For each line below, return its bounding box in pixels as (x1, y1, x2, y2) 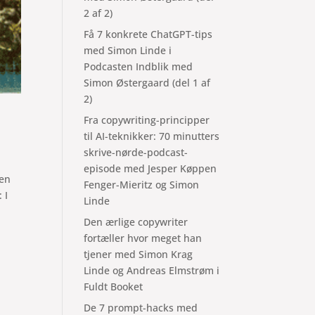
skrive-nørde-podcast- (84, 146, 188, 159)
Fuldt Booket (84, 280, 143, 293)
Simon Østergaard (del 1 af (84, 76, 211, 89)
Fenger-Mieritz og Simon (84, 178, 200, 191)
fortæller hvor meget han (84, 231, 202, 245)
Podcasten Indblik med (84, 60, 193, 73)
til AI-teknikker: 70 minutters (84, 129, 220, 143)
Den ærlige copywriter (84, 215, 188, 229)
